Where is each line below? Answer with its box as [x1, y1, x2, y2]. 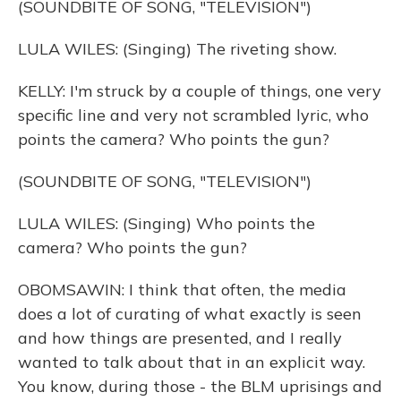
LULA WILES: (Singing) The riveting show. [18, 38, 337, 59]
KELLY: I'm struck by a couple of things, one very [18, 81, 381, 101]
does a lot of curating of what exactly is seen [18, 303, 362, 324]
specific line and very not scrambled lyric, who [18, 105, 369, 125]
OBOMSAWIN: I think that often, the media [18, 279, 346, 300]
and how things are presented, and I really [18, 328, 342, 348]
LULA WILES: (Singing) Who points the [18, 213, 315, 234]
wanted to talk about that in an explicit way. [18, 352, 365, 372]
